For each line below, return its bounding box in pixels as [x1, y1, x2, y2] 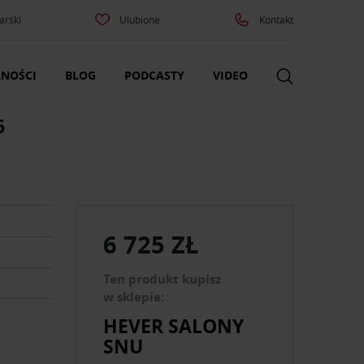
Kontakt [258, 13, 293, 26]
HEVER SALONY [103, 312, 245, 339]
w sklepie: [103, 288, 165, 306]
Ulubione [119, 13, 161, 26]
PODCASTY [124, 67, 184, 84]
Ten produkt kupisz [103, 271, 222, 288]
